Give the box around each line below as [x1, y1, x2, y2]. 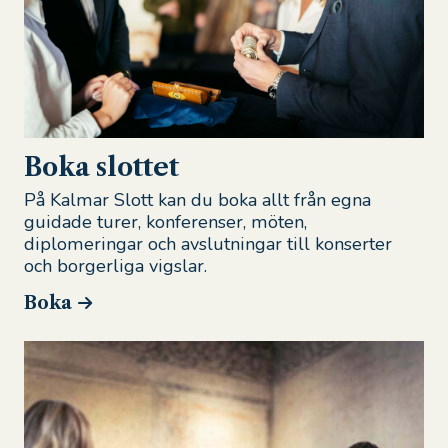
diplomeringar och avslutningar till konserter [23, 232, 392, 257]
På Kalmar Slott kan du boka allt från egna [23, 188, 371, 213]
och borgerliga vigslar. [23, 254, 207, 279]
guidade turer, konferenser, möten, [23, 210, 307, 235]
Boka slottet [23, 150, 179, 183]
